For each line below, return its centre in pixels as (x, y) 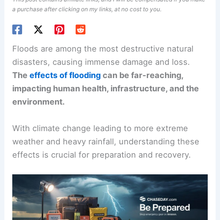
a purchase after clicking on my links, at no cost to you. (87, 10)
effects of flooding (65, 75)
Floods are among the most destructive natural (103, 49)
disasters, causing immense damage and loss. (101, 62)
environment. (39, 102)
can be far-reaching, (142, 75)
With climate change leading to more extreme (100, 128)
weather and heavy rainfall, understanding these (106, 141)
